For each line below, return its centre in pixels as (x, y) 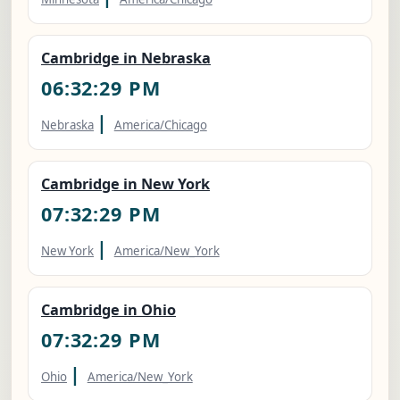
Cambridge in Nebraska (126, 58)
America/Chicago (160, 125)
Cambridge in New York (125, 184)
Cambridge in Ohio (108, 310)
